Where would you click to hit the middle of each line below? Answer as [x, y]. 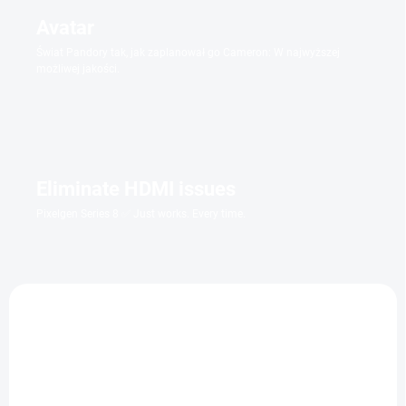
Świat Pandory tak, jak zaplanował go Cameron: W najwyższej [188, 52]
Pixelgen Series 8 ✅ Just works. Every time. [141, 213]
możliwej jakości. [78, 68]
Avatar [65, 27]
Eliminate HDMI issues [136, 188]
